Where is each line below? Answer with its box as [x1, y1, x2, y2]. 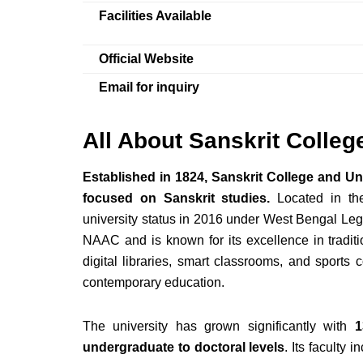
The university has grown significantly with [83, 319, 355, 334]
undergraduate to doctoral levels [83, 340, 285, 355]
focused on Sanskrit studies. [83, 191, 271, 206]
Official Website [99, 52, 194, 66]
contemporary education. [83, 275, 224, 290]
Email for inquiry [99, 80, 199, 95]
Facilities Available [99, 9, 211, 23]
